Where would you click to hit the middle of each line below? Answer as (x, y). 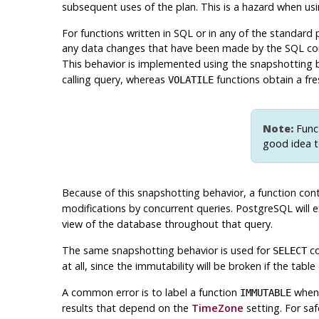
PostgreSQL (264, 209)
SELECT (289, 251)
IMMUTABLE (265, 293)
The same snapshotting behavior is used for (167, 251)
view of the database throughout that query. (167, 224)
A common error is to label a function (151, 293)
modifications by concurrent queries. (148, 209)
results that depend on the (126, 308)
